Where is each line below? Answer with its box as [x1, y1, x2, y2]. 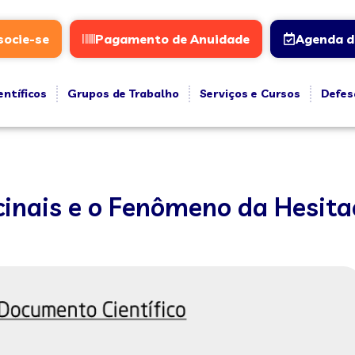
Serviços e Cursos [199, 86, 300, 101]
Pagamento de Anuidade [94, 31, 250, 47]
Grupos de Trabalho [67, 86, 179, 101]
